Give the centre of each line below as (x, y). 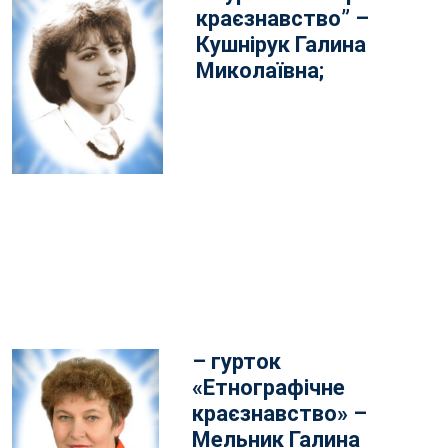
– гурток (236, 361)
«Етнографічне (268, 387)
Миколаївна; (260, 70)
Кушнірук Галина (281, 44)
